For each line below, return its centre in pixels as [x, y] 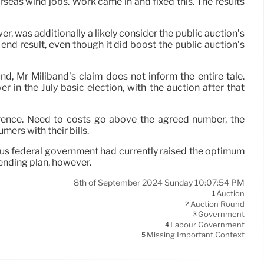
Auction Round [217, 204]
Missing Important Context [196, 235]
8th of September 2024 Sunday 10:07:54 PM [159, 183]
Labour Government [207, 225]
